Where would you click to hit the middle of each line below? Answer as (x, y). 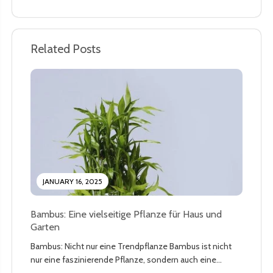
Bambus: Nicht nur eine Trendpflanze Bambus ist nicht (131, 246)
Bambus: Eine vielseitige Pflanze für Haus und (126, 214)
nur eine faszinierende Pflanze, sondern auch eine (123, 260)
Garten (45, 227)
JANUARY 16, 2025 (73, 182)
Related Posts (66, 48)
